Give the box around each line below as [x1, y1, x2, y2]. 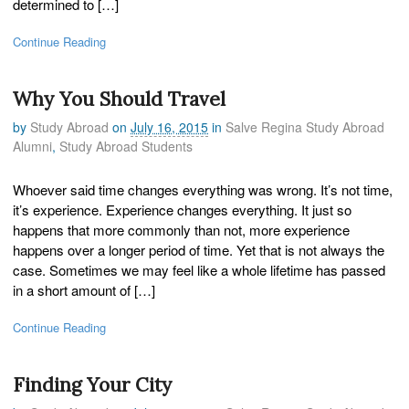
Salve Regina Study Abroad [225, 118, 384, 137]
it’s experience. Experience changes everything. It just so [13, 199, 351, 219]
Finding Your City [13, 372, 172, 397]
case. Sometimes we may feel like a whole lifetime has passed [13, 259, 385, 279]
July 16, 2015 [131, 118, 208, 137]
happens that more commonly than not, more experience [13, 219, 350, 239]
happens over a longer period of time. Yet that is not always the [13, 239, 384, 259]
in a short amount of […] [13, 279, 155, 299]
